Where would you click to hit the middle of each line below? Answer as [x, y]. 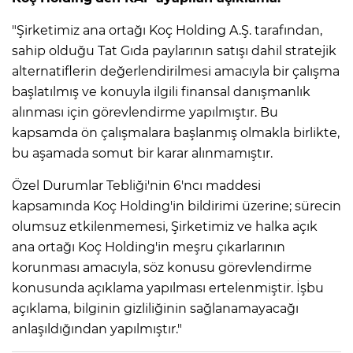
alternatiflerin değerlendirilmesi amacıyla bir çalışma [176, 72]
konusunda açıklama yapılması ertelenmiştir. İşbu [168, 288]
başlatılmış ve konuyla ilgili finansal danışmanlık [161, 92]
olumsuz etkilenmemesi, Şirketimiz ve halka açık [165, 227]
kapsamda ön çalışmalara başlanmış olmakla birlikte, [176, 133]
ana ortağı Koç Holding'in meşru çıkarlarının [149, 247]
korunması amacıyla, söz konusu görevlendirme [162, 268]
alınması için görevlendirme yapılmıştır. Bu [145, 113]
